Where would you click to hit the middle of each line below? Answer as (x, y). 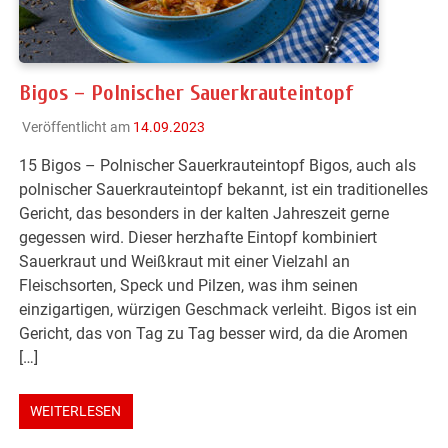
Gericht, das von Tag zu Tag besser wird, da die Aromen (214, 334)
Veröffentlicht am (77, 127)
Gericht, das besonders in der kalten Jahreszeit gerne (204, 214)
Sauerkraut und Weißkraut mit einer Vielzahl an (185, 262)
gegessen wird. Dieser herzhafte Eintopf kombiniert (198, 238)
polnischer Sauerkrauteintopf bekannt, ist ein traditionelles (224, 190)
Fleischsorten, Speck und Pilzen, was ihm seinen (189, 286)
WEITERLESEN (76, 411)
